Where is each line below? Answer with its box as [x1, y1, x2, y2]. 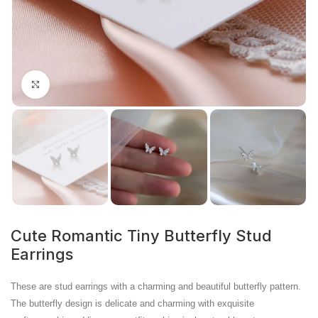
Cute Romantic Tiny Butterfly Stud [11, 226, 273, 246]
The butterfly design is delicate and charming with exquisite [11, 298, 255, 309]
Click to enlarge [50, 78, 123, 90]
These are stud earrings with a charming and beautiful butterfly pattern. [11, 281, 302, 292]
